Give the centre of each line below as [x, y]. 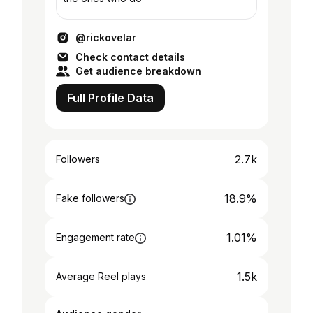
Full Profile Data [110, 98]
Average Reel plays [101, 276]
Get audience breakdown [138, 71]
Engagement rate [95, 237]
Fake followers [90, 198]
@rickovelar [106, 37]
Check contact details [130, 57]
